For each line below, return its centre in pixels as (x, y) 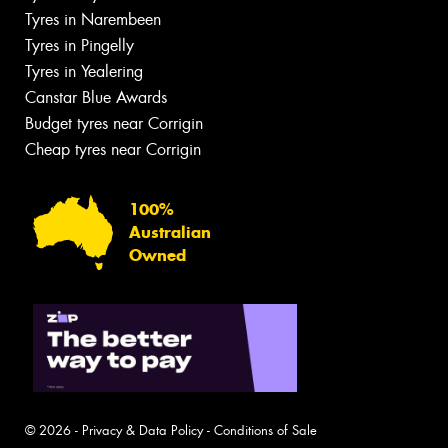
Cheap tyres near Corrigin (113, 150)
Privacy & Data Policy (142, 431)
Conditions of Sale (265, 431)
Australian (170, 232)
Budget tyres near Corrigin (114, 124)
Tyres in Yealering (84, 72)
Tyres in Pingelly (79, 46)
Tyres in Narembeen (93, 20)
